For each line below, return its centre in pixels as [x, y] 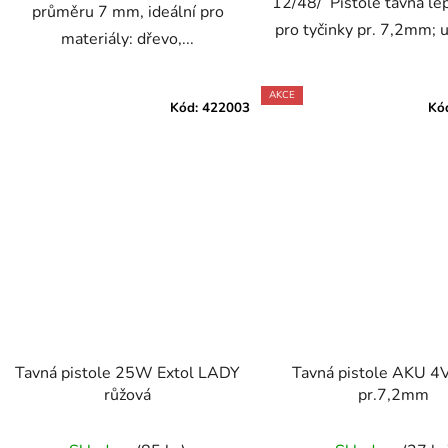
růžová [128, 395]
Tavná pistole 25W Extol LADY [128, 373]
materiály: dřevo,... [128, 39]
